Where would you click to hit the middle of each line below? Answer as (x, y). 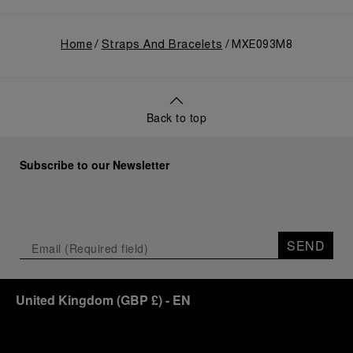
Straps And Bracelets (162, 45)
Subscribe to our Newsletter (95, 165)
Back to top (176, 117)
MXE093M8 (262, 45)
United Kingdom (65, 300)
